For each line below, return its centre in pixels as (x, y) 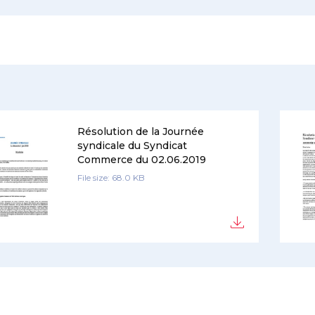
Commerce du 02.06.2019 (141, 160)
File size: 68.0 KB (111, 178)
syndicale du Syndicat (132, 146)
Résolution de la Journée (140, 131)
